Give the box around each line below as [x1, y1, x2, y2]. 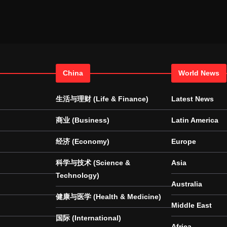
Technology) [56, 171, 99, 179]
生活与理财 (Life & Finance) [56, 95, 148, 103]
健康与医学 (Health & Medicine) [56, 193, 161, 201]
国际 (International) [56, 214, 121, 222]
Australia [171, 180, 202, 188]
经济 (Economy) [56, 137, 109, 145]
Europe [171, 137, 196, 145]
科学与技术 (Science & [56, 159, 130, 167]
